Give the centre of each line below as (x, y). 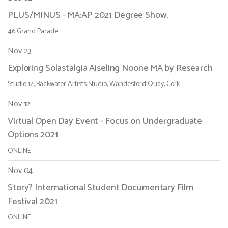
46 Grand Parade (33, 32)
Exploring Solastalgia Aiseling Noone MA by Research (110, 68)
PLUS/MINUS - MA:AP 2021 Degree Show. (88, 16)
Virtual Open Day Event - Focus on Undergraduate (105, 121)
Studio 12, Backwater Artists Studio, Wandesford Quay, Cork (94, 84)
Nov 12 (19, 104)
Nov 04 (20, 171)
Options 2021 (33, 135)
